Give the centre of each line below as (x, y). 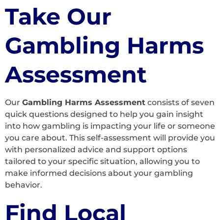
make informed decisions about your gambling (99, 173)
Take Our (58, 17)
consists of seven (180, 103)
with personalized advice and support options (96, 150)
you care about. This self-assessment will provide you (110, 138)
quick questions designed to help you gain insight (104, 114)
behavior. (24, 185)
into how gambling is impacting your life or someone (110, 126)
